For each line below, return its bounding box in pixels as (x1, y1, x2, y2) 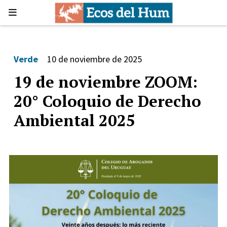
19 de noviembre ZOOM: (14, 71, 198, 92)
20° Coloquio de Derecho (14, 90, 201, 111)
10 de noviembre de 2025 (47, 53, 142, 65)
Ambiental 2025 (14, 109, 135, 131)
